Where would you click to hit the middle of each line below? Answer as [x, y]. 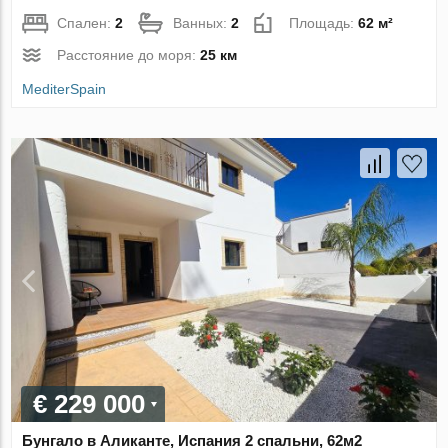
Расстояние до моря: [129, 55]
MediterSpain [64, 89]
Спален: [86, 23]
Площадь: [324, 23]
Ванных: [202, 23]
